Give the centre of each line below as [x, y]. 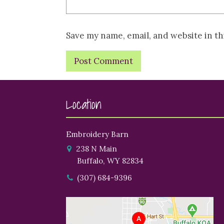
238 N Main [95, 149]
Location [84, 104]
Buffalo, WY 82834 [110, 161]
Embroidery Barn [97, 134]
